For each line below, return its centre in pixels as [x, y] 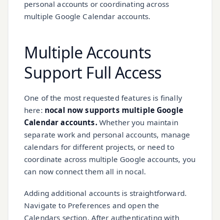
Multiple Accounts [88, 52]
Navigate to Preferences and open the [92, 205]
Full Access [124, 72]
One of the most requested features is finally [103, 97]
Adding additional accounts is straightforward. [105, 193]
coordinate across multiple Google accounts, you [110, 159]
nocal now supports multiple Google [114, 110]
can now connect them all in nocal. [85, 171]
